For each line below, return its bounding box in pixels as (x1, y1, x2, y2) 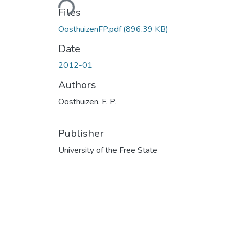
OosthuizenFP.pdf (58, 23, 123, 35)
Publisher (58, 126, 104, 141)
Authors (58, 78, 96, 92)
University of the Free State (58, 144, 157, 156)
